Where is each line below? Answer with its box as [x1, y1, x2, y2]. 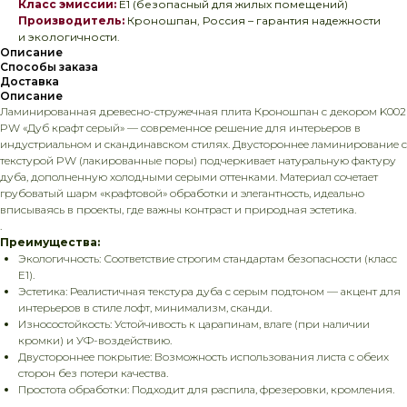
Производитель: [18, 14, 124, 28]
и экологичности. [18, 30, 120, 45]
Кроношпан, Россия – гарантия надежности [127, 14, 381, 28]
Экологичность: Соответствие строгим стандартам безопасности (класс [18, 252, 397, 266]
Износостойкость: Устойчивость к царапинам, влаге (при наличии [18, 317, 370, 332]
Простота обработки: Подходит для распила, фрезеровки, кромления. [18, 382, 394, 397]
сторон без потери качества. [18, 366, 168, 381]
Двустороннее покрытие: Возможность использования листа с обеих [18, 350, 389, 364]
